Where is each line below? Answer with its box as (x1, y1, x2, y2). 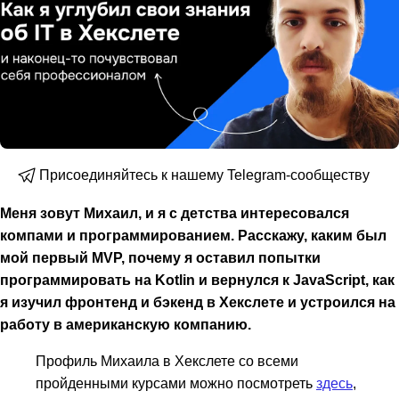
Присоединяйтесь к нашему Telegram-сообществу (39, 167, 370, 183)
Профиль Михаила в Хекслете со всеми (36, 353, 298, 370)
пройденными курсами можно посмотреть (36, 375, 316, 392)
